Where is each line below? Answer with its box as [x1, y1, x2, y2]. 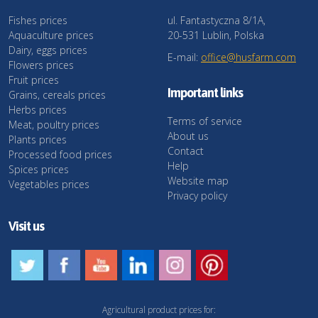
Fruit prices [9, 73, 59, 87]
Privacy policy [168, 189, 227, 203]
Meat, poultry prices [9, 118, 99, 132]
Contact [168, 144, 204, 158]
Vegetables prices [9, 177, 89, 192]
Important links [168, 85, 243, 101]
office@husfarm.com [201, 50, 296, 65]
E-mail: [168, 50, 201, 65]
